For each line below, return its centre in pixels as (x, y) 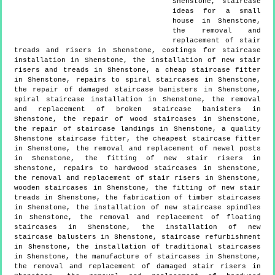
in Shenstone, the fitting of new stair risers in (137, 158)
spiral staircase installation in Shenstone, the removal (137, 99)
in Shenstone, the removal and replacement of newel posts (137, 148)
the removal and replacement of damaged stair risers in (137, 266)
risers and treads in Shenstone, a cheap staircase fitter (137, 70)
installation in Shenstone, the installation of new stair (137, 60)
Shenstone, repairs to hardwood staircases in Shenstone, (137, 168)
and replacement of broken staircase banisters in (137, 109)
